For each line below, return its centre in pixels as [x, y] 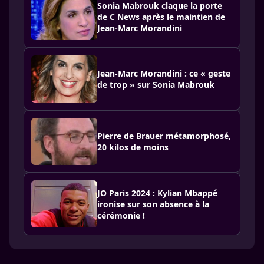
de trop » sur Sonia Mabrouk [156, 85]
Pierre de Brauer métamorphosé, [164, 136]
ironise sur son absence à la [153, 204]
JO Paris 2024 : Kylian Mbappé [157, 193]
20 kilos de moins [133, 147]
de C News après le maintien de [161, 16]
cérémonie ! [121, 215]
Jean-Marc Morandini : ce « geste [164, 74]
